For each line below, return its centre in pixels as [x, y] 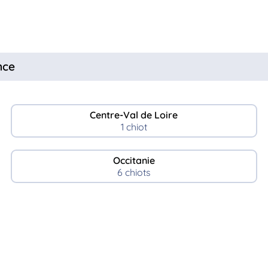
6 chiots [134, 172]
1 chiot [134, 127]
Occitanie [134, 160]
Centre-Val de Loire [134, 115]
